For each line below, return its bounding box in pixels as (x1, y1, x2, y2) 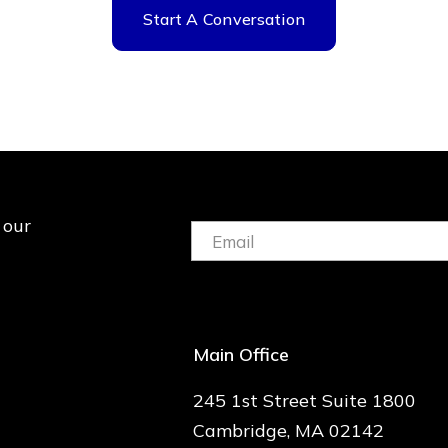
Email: (190, 219, 231, 238)
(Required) (190, 237, 261, 254)
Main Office (192, 343, 289, 367)
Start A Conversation (142, 9, 306, 30)
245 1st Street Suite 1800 (192, 389, 416, 413)
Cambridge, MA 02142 (192, 419, 384, 443)
